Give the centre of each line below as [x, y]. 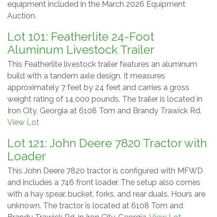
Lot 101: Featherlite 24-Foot [81, 36]
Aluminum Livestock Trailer [81, 49]
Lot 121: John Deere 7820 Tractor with [107, 143]
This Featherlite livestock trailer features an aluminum [102, 64]
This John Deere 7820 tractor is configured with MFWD [105, 170]
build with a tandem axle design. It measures [86, 76]
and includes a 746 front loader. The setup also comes [104, 182]
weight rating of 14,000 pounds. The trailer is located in [105, 99]
